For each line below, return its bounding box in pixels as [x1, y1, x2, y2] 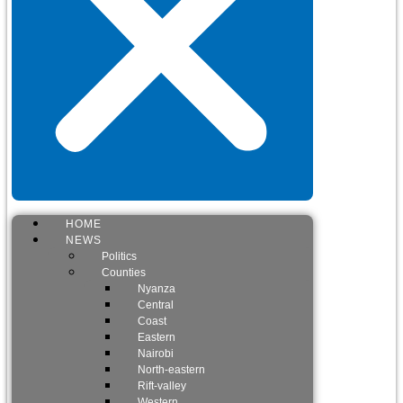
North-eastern [138, 363, 205, 376]
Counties [102, 266, 146, 279]
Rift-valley [138, 380, 186, 392]
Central [138, 299, 174, 311]
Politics [102, 250, 137, 263]
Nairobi [138, 347, 174, 360]
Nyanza [138, 282, 175, 295]
